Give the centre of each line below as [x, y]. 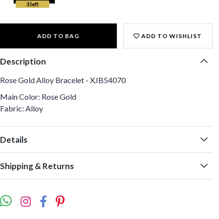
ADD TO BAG [58, 36]
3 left [32, 4]
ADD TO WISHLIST [171, 36]
